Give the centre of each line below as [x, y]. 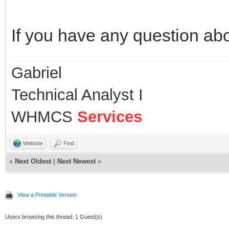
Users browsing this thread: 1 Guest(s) [54, 217]
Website [33, 143]
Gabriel [37, 73]
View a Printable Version [47, 195]
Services [110, 117]
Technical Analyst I [77, 95]
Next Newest [76, 161]
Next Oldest [33, 161]
